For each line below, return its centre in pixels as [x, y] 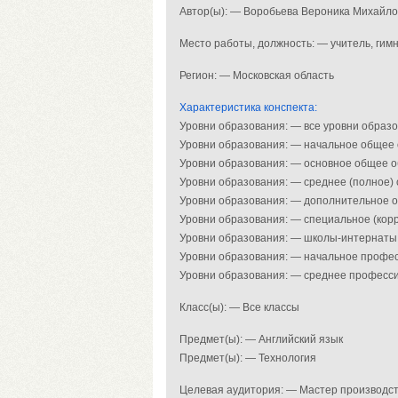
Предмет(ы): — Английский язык [261, 339]
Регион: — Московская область [257, 76]
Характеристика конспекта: [248, 107]
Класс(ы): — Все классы [239, 307]
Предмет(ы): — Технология [248, 358]
